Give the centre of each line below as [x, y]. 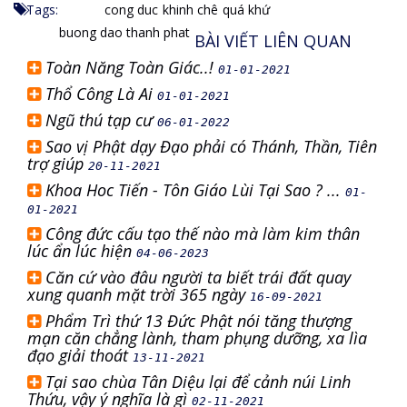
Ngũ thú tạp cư [101, 120]
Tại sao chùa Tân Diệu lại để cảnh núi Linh [198, 382]
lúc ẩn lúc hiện [82, 251]
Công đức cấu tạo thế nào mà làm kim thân [203, 233]
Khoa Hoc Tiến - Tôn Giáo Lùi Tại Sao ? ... [195, 190]
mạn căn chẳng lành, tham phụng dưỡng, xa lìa [197, 338]
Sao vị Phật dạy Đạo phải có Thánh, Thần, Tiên [211, 146]
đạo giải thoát [80, 355]
